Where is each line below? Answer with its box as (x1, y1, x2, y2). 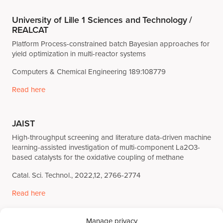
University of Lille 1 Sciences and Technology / (12, 13, 193, 26)
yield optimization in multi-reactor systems (12, 48, 146, 59)
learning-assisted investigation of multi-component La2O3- (12, 141, 200, 153)
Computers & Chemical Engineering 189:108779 (12, 66, 166, 77)
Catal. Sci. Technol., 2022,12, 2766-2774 (12, 169, 140, 181)
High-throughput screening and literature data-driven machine (12, 131, 211, 143)
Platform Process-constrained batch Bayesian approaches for (12, 38, 210, 49)
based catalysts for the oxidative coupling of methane (12, 151, 184, 163)
